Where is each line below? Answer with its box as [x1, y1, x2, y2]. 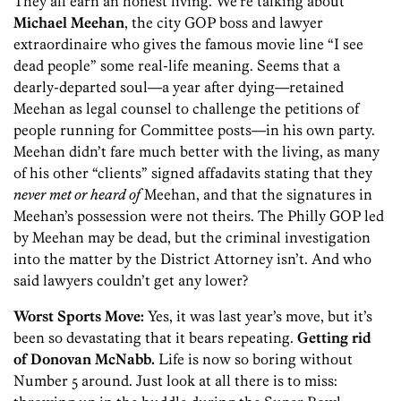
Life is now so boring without [155, 350, 353, 369]
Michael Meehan [13, 13, 124, 32]
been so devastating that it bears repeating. [13, 328, 297, 347]
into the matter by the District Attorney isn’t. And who [13, 250, 371, 269]
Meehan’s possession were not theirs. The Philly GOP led [13, 207, 384, 226]
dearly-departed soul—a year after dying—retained [13, 78, 344, 97]
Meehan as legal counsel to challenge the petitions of [13, 99, 359, 118]
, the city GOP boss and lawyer [124, 13, 323, 32]
